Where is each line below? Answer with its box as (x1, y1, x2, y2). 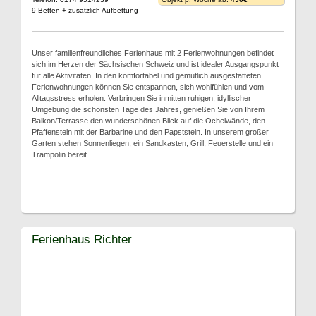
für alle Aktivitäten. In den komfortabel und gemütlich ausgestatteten (32, 71, 261, 80)
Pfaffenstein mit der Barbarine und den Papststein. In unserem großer (32, 128, 269, 136)
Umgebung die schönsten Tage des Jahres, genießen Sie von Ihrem (32, 105, 265, 114)
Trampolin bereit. (32, 150, 89, 159)
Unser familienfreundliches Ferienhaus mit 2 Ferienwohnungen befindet (32, 49, 274, 57)
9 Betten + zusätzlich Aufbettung (32, 6, 138, 14)
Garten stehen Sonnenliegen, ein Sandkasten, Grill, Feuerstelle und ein (32, 139, 273, 147)
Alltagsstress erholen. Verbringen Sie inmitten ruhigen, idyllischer (32, 94, 251, 102)
